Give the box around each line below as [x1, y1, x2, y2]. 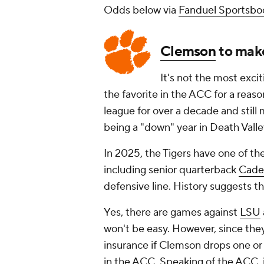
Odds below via [104, 4, 179, 18]
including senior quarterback [104, 163, 239, 177]
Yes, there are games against [104, 206, 240, 220]
